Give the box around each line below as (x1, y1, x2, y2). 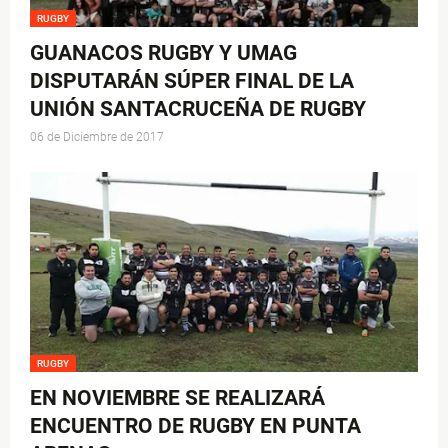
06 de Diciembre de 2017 (30, 130, 164, 145)
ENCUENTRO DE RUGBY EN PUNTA (30, 414, 361, 439)
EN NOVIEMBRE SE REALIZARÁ (30, 386, 325, 411)
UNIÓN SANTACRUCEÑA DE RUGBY (30, 97, 366, 122)
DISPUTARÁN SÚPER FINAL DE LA (30, 69, 354, 94)
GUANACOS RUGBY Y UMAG (30, 41, 297, 66)
